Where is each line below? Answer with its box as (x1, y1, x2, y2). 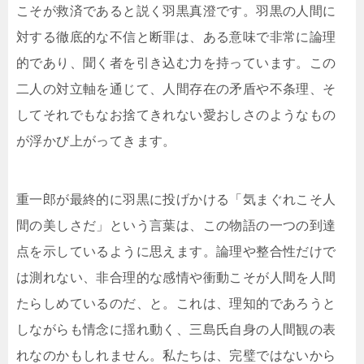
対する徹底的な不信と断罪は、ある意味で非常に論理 (16, 30, 336, 45)
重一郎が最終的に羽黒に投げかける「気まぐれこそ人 (16, 193, 336, 207)
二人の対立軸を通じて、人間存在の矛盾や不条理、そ (16, 82, 336, 97)
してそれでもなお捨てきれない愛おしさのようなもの (16, 108, 336, 123)
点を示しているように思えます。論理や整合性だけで (16, 245, 336, 259)
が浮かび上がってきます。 (16, 134, 176, 149)
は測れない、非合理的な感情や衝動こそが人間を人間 (16, 271, 336, 285)
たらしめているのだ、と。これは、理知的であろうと (16, 297, 336, 311)
